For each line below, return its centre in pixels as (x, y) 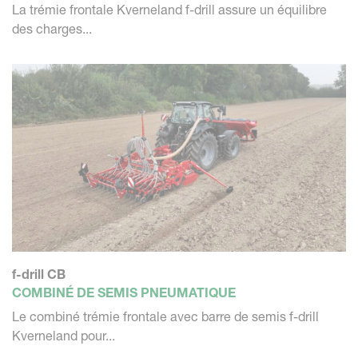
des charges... (52, 28)
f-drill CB (39, 274)
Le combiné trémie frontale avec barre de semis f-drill (165, 316)
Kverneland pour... (64, 336)
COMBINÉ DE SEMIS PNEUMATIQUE (124, 292)
